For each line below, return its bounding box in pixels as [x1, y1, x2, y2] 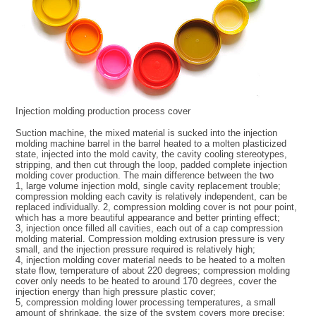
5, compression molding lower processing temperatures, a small [16, 297, 276, 308]
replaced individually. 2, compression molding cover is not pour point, [16, 202, 298, 212]
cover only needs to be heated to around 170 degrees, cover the [16, 276, 277, 286]
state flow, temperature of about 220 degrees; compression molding [16, 265, 291, 276]
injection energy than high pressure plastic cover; [16, 286, 217, 297]
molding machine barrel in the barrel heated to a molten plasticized [16, 138, 287, 149]
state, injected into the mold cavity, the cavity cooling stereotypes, [16, 149, 288, 159]
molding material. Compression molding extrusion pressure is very [16, 233, 286, 244]
